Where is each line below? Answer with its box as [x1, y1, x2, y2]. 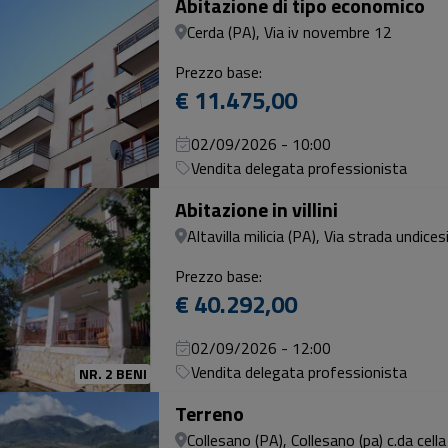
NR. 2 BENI [79, 363, 147, 384]
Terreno [175, 398, 244, 429]
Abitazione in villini [175, 194, 338, 225]
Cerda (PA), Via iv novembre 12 [187, 20, 392, 44]
